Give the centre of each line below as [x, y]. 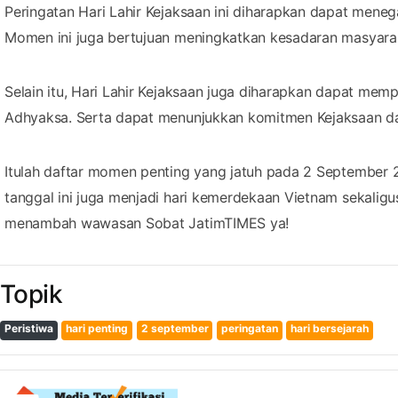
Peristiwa [28, 328]
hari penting [97, 328]
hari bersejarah [330, 328]
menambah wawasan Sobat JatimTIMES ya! [147, 223]
